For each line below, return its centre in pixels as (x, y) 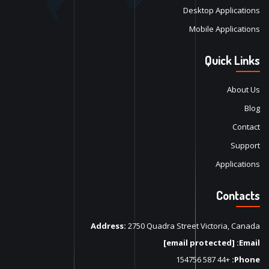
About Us (243, 89)
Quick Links (232, 60)
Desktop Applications (222, 10)
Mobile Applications (225, 29)
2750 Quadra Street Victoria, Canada (193, 225)
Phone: (247, 259)
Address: (108, 225)
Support (245, 145)
